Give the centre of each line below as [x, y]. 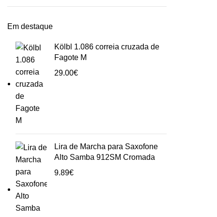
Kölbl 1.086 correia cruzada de [107, 47]
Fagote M [70, 58]
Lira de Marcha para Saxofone [106, 147]
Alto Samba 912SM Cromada [105, 157]
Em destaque [30, 27]
